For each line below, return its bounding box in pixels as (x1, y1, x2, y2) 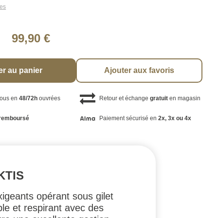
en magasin (167, 94, 200, 102)
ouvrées (37, 94, 61, 102)
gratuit (149, 94, 168, 102)
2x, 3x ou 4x (158, 115, 191, 122)
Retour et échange (99, 94, 150, 102)
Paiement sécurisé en (99, 115, 158, 122)
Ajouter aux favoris (104, 66, 175, 74)
